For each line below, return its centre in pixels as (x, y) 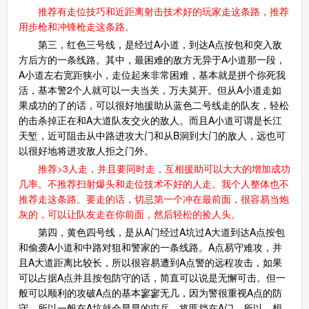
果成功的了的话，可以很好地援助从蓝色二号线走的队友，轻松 (153, 104)
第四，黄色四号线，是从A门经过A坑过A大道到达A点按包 (151, 231)
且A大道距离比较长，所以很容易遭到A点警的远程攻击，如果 (150, 262)
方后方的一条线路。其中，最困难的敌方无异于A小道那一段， (152, 59)
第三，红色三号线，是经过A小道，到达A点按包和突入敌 (150, 44)
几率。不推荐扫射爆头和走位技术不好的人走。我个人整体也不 (153, 183)
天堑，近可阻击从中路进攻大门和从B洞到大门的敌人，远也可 (152, 135)
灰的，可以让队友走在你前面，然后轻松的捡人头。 (129, 213)
